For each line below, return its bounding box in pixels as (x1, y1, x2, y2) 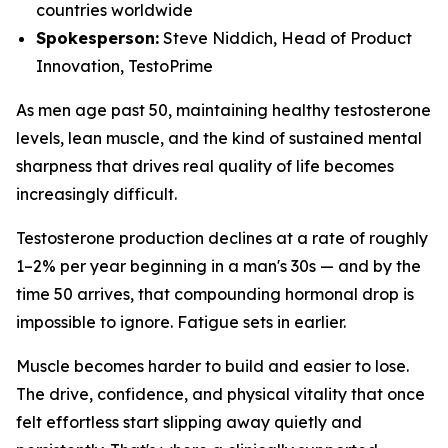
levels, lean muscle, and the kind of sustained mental (16, 127, 422, 148)
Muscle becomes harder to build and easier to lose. (16, 355, 409, 376)
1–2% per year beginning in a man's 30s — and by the (16, 255, 421, 276)
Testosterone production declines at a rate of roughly (16, 227, 428, 248)
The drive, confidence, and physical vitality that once (16, 383, 425, 404)
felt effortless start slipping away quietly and (16, 411, 362, 432)
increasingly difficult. (16, 183, 181, 204)
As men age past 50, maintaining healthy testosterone (16, 99, 431, 120)
